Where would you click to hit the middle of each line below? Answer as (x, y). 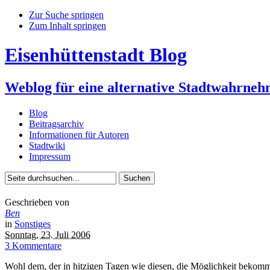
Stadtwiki (47, 145)
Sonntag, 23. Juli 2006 (48, 235)
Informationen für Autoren (79, 134)
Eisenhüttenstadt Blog (96, 55)
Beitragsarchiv (56, 124)
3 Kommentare (33, 246)
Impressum (50, 156)
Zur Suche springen (66, 15)
